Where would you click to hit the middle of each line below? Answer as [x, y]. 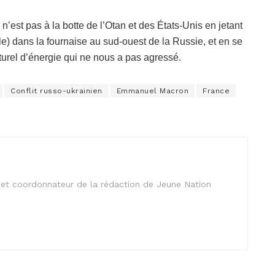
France [216, 91]
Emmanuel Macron [152, 91]
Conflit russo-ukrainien [56, 91]
